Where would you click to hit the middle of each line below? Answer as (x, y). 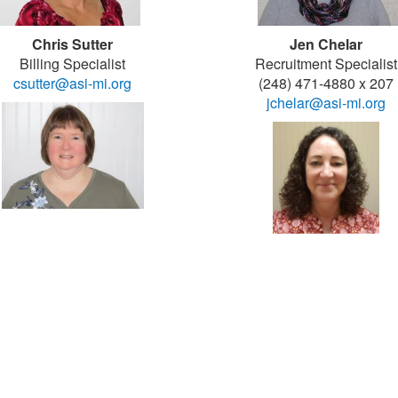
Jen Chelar (326, 44)
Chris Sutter (72, 44)
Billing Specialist (72, 64)
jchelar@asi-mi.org (326, 103)
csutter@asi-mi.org (72, 83)
